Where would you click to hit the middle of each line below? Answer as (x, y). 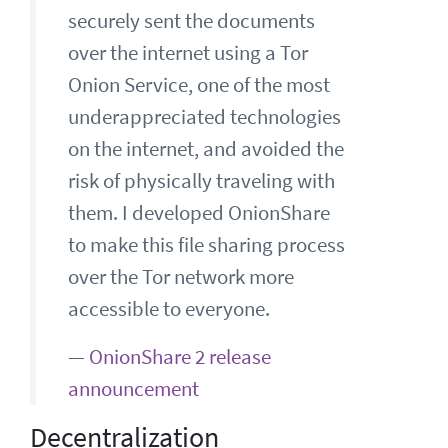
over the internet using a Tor (188, 52)
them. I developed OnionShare (199, 212)
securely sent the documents (191, 20)
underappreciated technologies (204, 116)
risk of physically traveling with (201, 180)
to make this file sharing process (206, 244)
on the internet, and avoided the (206, 148)
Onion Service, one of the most (199, 84)
